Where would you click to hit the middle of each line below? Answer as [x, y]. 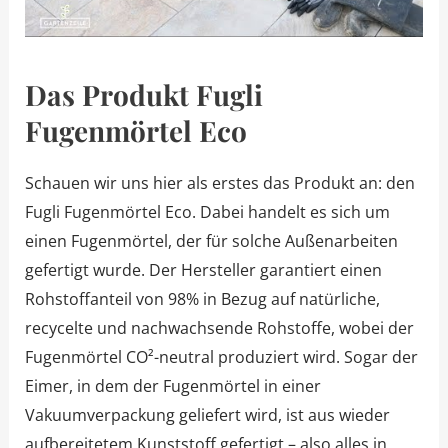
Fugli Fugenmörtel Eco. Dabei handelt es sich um [207, 211]
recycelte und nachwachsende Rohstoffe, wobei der [219, 327]
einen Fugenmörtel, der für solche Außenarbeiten [211, 240]
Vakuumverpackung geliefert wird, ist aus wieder [207, 414]
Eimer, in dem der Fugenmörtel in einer [172, 385]
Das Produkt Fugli [143, 94]
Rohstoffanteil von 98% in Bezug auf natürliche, [202, 298]
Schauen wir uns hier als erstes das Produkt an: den [219, 182]
